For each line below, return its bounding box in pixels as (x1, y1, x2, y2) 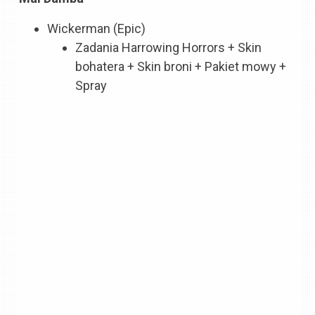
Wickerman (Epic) (47, 20, 146, 36)
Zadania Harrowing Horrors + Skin (75, 39, 262, 55)
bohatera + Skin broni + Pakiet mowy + (75, 58, 287, 74)
